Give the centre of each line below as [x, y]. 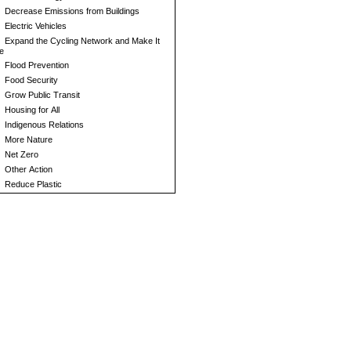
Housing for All [31, 110]
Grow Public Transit [41, 95]
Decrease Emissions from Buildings [71, 11]
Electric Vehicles [34, 26]
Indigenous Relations [43, 125]
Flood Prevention [36, 65]
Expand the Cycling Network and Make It [81, 41]
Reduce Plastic [32, 184]
